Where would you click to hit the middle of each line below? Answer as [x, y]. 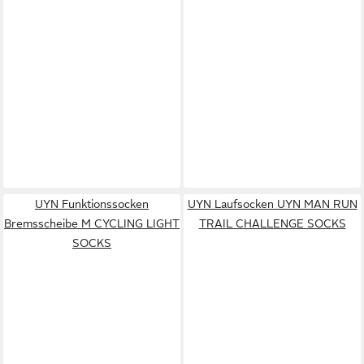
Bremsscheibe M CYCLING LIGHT [92, 223]
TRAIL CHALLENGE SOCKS [272, 223]
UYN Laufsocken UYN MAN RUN [272, 204]
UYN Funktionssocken [92, 204]
